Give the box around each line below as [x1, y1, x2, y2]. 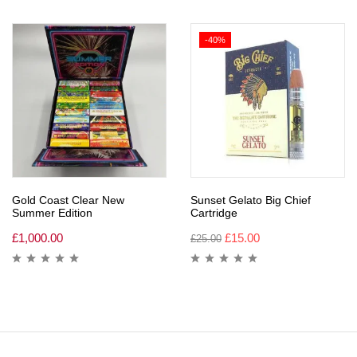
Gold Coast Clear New [12, 193, 124, 206]
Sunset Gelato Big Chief [190, 193, 311, 206]
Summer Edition [12, 206, 92, 219]
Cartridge [190, 206, 237, 219]
